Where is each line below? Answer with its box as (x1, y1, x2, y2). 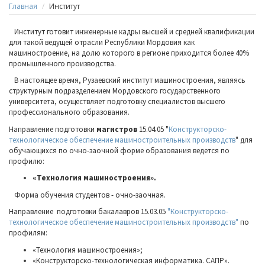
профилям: (9, 228, 47, 238)
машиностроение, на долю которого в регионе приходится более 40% (9, 47, 249, 58)
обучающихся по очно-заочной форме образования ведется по (9, 145, 231, 156)
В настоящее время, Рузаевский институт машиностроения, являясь (9, 75, 245, 85)
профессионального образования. (9, 107, 130, 117)
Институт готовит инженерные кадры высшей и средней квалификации (9, 26, 254, 37)
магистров (96, 124, 137, 134)
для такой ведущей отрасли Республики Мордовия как (9, 37, 195, 47)
